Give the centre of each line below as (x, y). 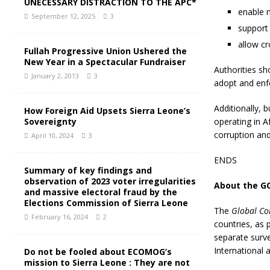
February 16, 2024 (60, 217)
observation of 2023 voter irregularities (110, 181)
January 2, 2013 (55, 76)
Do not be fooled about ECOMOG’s (98, 252)
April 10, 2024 (52, 135)
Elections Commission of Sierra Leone (106, 203)
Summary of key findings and (88, 170)
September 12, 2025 (63, 16)
